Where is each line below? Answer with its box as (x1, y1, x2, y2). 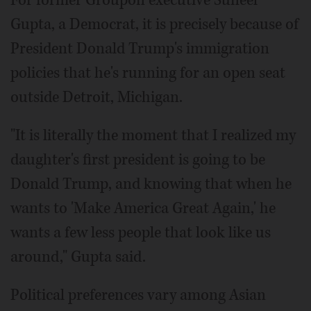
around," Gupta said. (10, 246, 146, 268)
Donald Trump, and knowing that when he (10, 174, 292, 195)
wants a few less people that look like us (10, 222, 271, 244)
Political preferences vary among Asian (10, 285, 266, 306)
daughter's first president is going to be (10, 149, 265, 171)
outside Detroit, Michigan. (10, 87, 183, 108)
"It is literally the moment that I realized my (10, 125, 296, 146)
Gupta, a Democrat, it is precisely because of (10, 14, 299, 35)
